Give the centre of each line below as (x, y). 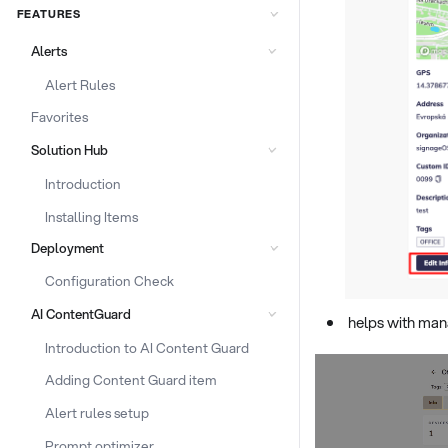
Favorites (59, 117)
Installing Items (91, 216)
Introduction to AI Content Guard (147, 347)
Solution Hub (69, 150)
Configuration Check (109, 280)
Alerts (48, 50)
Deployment (67, 248)
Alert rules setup (97, 412)
